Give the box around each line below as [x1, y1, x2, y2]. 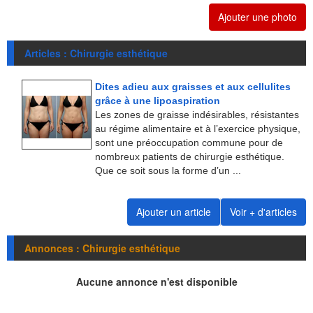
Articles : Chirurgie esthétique [24, 46, 168, 61]
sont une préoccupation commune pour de [95, 137, 283, 149]
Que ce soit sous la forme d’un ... [95, 165, 241, 177]
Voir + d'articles [230, 205, 297, 219]
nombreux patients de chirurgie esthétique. [95, 151, 284, 163]
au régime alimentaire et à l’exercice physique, [95, 123, 300, 135]
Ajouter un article [136, 205, 211, 219]
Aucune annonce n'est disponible [75, 275, 238, 289]
